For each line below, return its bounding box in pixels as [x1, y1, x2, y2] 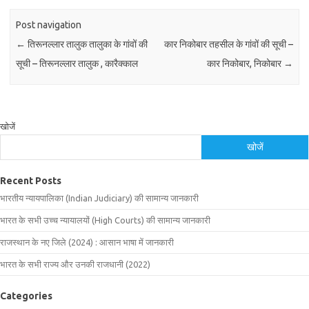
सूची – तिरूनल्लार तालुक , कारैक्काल [16, 58, 139, 70]
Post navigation [16, 19, 82, 31]
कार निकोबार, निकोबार [206, 58, 283, 70]
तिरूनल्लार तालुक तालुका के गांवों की [26, 39, 148, 50]
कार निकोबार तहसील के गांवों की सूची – [163, 39, 293, 50]
